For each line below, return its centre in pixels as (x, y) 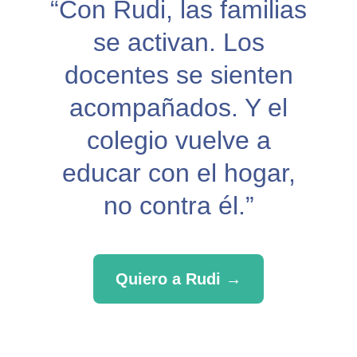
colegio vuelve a (178, 140)
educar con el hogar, (178, 173)
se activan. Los (178, 42)
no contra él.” (178, 206)
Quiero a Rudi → (178, 279)
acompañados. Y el (178, 108)
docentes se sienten (178, 75)
